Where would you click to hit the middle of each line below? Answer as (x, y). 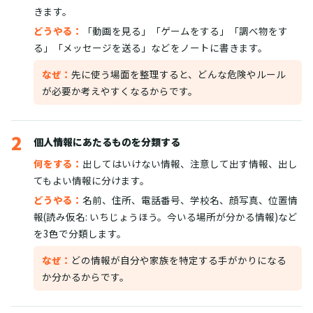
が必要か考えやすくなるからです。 (120, 91)
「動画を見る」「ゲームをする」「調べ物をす (185, 31)
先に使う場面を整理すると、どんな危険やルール (179, 74)
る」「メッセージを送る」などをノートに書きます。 (151, 48)
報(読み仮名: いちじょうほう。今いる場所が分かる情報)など (166, 217)
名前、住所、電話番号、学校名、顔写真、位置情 (190, 200)
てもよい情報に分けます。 (92, 180)
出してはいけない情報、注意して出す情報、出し (190, 163)
